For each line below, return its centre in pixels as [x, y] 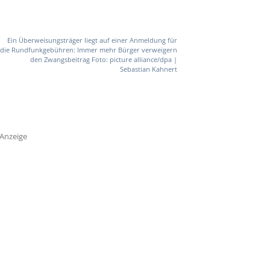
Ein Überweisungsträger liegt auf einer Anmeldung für [92, 40]
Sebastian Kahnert [148, 69]
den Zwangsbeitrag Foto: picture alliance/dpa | [103, 60]
